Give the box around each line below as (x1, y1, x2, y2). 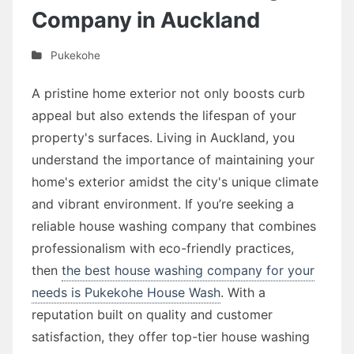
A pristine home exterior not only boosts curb (32, 85, 305, 101)
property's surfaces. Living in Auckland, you (32, 129, 295, 145)
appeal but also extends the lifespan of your (32, 107, 296, 123)
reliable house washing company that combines (32, 217, 316, 234)
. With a (220, 284, 265, 300)
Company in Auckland (32, 6, 260, 33)
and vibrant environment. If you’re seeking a (32, 195, 294, 212)
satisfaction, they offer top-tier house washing (32, 328, 310, 345)
